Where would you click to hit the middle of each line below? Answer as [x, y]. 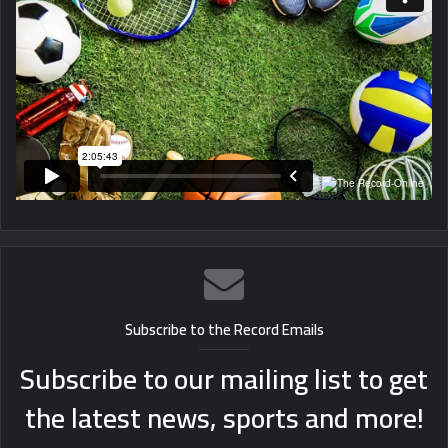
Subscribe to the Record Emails [224, 329]
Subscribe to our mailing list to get [224, 379]
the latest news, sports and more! [224, 418]
